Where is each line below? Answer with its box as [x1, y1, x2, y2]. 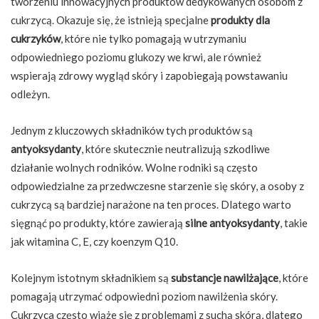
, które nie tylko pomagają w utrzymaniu [61, 32, 246, 46]
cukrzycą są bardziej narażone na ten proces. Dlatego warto [11, 198, 291, 211]
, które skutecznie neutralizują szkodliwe [81, 142, 270, 156]
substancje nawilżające [171, 271, 278, 285]
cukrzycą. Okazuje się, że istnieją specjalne [11, 14, 211, 27]
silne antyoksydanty [185, 216, 280, 230]
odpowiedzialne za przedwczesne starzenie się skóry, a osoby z [11, 179, 304, 193]
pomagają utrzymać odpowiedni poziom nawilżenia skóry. [11, 290, 278, 303]
